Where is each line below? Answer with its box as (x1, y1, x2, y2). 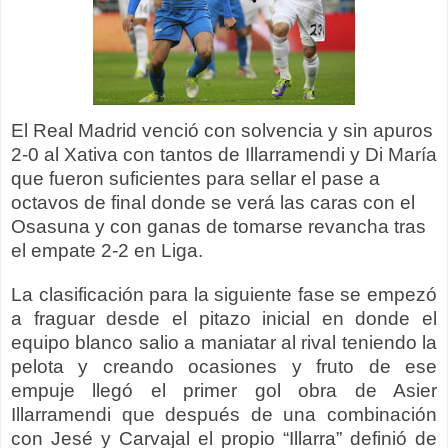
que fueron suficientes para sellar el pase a (11, 168, 380, 190)
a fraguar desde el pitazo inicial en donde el (11, 308, 437, 330)
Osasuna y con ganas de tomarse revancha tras (11, 216, 426, 238)
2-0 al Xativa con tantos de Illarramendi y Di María (11, 144, 437, 166)
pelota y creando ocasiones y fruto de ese (11, 356, 437, 378)
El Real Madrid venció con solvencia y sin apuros (11, 120, 433, 142)
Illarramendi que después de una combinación (11, 404, 437, 426)
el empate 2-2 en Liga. (11, 240, 203, 262)
